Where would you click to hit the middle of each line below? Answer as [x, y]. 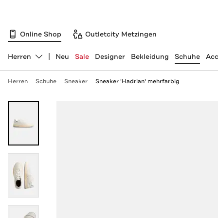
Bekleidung [150, 56]
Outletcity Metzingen [121, 34]
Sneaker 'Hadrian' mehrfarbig [137, 81]
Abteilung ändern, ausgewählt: [59, 61]
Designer [110, 56]
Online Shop [41, 34]
